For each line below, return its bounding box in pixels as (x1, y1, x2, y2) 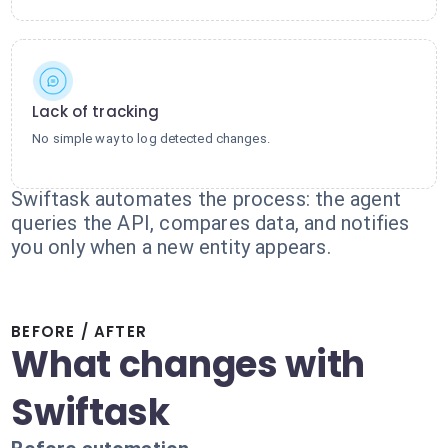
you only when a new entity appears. (11, 235, 331, 259)
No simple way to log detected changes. (32, 131, 270, 146)
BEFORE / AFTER (11, 321, 148, 342)
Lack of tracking (32, 101, 160, 122)
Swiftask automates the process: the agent (11, 187, 401, 211)
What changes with (11, 339, 366, 390)
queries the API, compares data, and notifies (11, 211, 410, 235)
